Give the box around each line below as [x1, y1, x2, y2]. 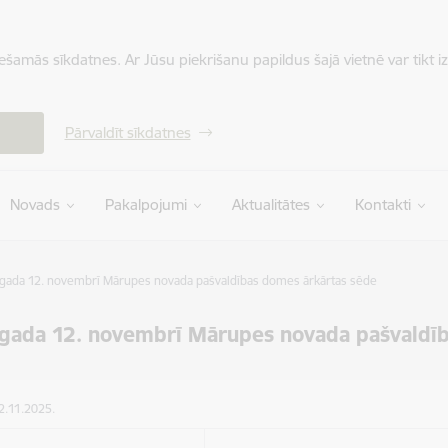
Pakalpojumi [104, 195, 187, 214]
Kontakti [354, 195, 411, 214]
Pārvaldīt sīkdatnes [64, 123, 191, 142]
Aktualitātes [231, 195, 310, 214]
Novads [9, 195, 60, 214]
